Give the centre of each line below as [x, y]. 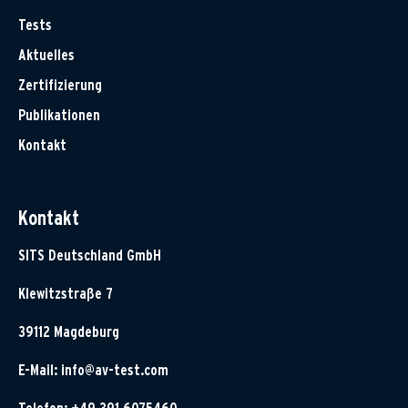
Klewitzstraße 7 [66, 294]
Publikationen [59, 116]
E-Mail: [40, 371]
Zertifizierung [60, 86]
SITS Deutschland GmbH [90, 256]
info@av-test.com [115, 371]
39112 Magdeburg [69, 332]
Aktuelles [46, 56]
